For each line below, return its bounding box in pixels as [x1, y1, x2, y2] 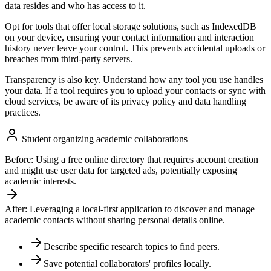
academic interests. [5, 176, 76, 187]
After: [5, 204, 27, 215]
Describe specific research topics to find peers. [44, 241, 220, 252]
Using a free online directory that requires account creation [36, 154, 258, 165]
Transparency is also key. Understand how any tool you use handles [5, 74, 263, 85]
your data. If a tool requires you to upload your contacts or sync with [5, 85, 266, 96]
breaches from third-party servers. [5, 54, 132, 65]
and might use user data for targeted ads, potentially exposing [5, 165, 237, 176]
